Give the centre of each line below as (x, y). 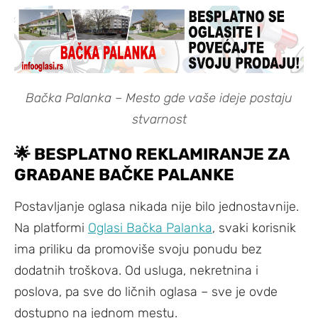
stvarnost (159, 120)
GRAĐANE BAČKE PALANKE (124, 175)
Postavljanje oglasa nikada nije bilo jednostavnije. (157, 207)
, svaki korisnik (254, 228)
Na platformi (51, 228)
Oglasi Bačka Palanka (150, 228)
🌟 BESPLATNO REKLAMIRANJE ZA (152, 154)
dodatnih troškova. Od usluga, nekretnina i (136, 271)
